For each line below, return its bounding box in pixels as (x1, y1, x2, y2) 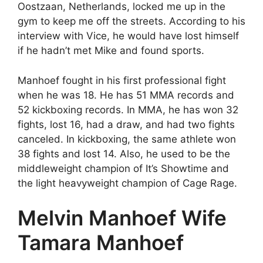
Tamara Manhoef (18, 230, 184, 255)
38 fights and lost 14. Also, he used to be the (18, 147, 230, 160)
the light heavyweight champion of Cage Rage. (18, 177, 237, 189)
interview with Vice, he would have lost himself (18, 30, 239, 42)
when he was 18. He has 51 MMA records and (18, 89, 234, 101)
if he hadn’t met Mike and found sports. (18, 45, 204, 56)
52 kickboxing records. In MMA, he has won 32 (18, 103, 238, 116)
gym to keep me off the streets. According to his (18, 15, 245, 27)
